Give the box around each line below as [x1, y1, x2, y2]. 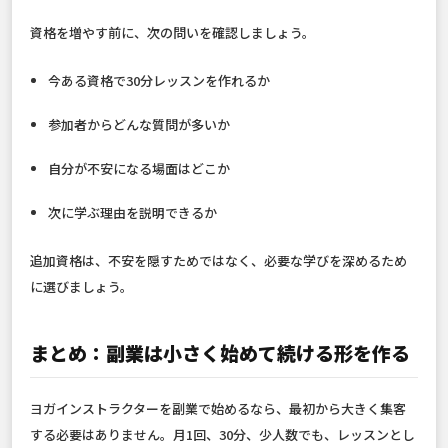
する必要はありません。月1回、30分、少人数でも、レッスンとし [30, 425, 415, 445]
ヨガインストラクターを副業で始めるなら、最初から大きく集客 [30, 399, 406, 419]
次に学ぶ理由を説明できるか [48, 203, 218, 223]
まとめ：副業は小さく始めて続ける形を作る [30, 339, 410, 367]
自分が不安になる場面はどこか [48, 159, 231, 179]
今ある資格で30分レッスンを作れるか [48, 71, 271, 91]
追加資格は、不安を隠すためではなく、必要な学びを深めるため [30, 251, 407, 271]
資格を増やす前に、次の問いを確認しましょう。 [30, 23, 315, 43]
